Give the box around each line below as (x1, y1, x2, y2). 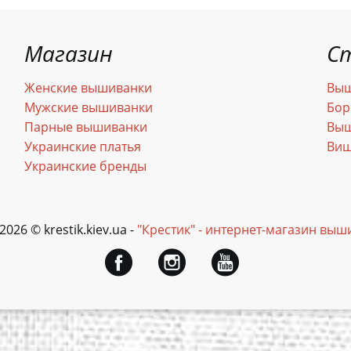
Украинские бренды (24, 157, 147, 175)
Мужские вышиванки (24, 99, 153, 116)
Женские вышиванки (24, 79, 152, 96)
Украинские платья (24, 138, 141, 155)
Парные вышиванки (24, 118, 147, 136)
